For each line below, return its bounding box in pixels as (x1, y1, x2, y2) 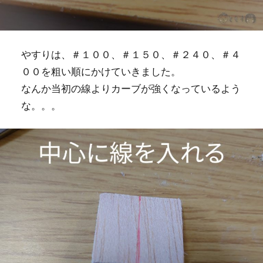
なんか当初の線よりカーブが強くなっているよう (21, 82, 241, 94)
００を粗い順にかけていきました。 (21, 65, 181, 77)
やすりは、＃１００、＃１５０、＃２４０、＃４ (21, 48, 241, 60)
